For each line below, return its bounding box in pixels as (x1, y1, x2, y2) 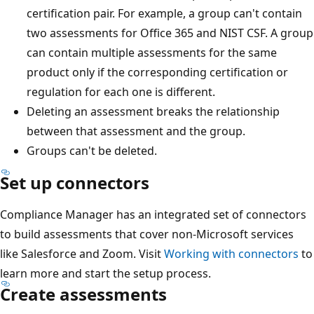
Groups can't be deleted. (27, 142, 157, 158)
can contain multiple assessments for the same (27, 44, 277, 60)
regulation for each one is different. (27, 83, 215, 100)
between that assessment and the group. (27, 123, 245, 139)
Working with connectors (164, 245, 299, 261)
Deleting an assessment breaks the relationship (27, 103, 280, 119)
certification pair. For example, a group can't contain (27, 5, 302, 21)
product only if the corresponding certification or (27, 64, 288, 80)
